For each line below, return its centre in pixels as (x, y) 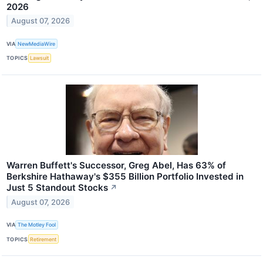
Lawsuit (40, 58)
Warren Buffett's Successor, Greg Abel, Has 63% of (116, 165)
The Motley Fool (37, 225)
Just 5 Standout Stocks (57, 187)
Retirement (43, 239)
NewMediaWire (37, 44)
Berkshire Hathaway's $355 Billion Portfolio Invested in (125, 176)
